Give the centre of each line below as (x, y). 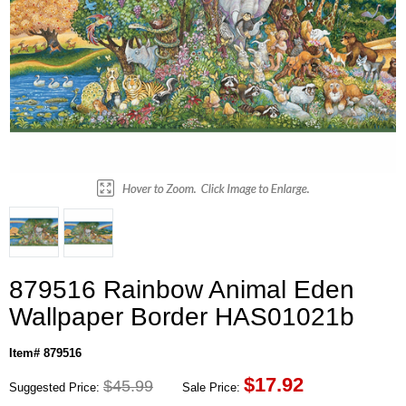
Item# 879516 (45, 353)
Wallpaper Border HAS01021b (182, 317)
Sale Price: (211, 388)
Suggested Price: (56, 388)
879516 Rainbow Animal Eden (182, 290)
